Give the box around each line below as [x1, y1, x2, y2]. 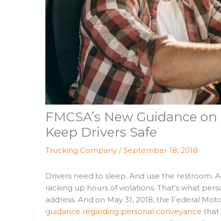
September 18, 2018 [123, 145, 198, 155]
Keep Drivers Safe [45, 124, 157, 140]
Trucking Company [45, 145, 117, 155]
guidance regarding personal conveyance [45, 206, 202, 216]
